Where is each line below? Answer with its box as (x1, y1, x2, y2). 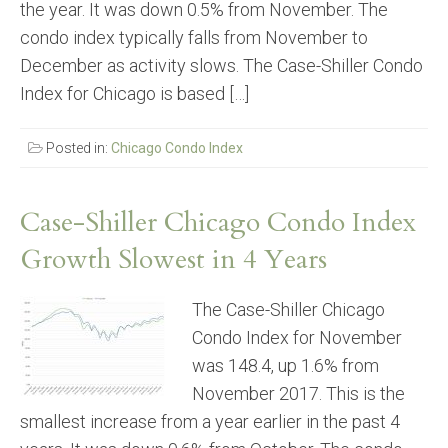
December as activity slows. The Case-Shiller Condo (20, 55, 423, 77)
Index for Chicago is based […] (20, 83, 249, 105)
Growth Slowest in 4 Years (20, 241, 327, 279)
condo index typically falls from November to (20, 27, 368, 49)
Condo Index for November (192, 327, 402, 349)
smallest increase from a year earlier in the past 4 (20, 411, 400, 433)
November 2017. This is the (192, 383, 405, 405)
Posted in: (43, 140, 111, 157)
